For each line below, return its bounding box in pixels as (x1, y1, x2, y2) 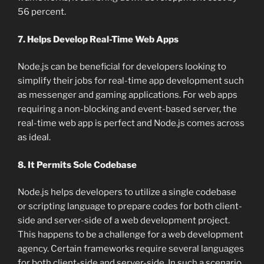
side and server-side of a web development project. (18, 215, 230, 226)
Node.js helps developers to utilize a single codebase (18, 187, 236, 198)
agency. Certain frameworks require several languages (18, 243, 244, 255)
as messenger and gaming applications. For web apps (18, 90, 237, 101)
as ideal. (18, 132, 51, 143)
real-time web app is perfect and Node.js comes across (18, 118, 245, 129)
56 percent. (18, 6, 66, 18)
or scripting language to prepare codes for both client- (18, 201, 242, 212)
